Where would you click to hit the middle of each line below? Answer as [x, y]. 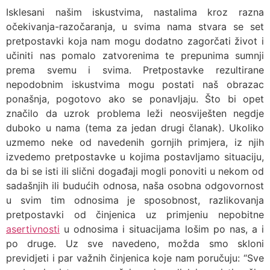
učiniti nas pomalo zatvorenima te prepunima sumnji [135, 55]
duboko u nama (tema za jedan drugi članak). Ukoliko [135, 128]
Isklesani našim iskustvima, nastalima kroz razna [135, 12]
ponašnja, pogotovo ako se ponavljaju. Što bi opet [135, 99]
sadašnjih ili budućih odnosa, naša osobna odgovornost [135, 186]
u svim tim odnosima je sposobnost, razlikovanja [135, 200]
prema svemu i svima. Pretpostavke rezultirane [135, 70]
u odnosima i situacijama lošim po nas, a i [162, 229]
